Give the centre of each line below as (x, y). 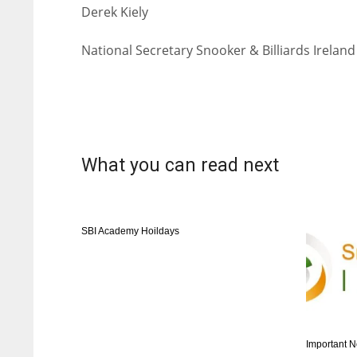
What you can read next (180, 165)
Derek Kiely (115, 12)
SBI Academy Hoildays (130, 231)
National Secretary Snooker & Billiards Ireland (218, 50)
